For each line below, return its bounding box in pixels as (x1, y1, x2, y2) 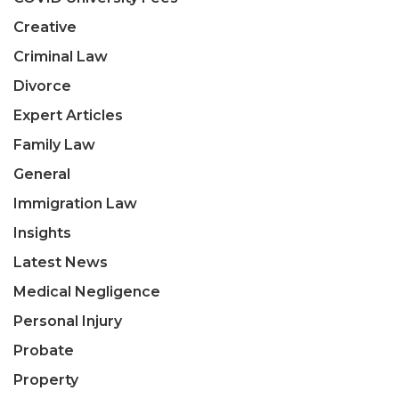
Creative (13, 18, 77, 36)
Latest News (13, 253, 108, 271)
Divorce (13, 77, 71, 94)
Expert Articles (13, 106, 123, 124)
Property (13, 370, 78, 388)
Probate (13, 341, 74, 359)
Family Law (13, 135, 95, 153)
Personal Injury (13, 312, 122, 330)
